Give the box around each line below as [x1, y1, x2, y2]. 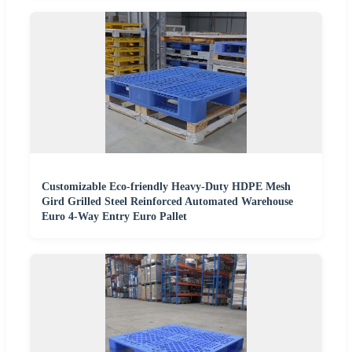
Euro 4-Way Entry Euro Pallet [42, 211, 187, 223]
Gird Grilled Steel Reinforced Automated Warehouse [42, 196, 293, 208]
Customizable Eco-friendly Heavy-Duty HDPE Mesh [42, 181, 291, 193]
